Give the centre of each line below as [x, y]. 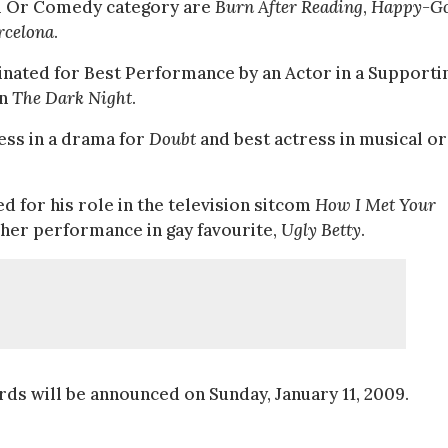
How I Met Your [375, 205]
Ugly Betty [321, 230]
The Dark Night [72, 98]
